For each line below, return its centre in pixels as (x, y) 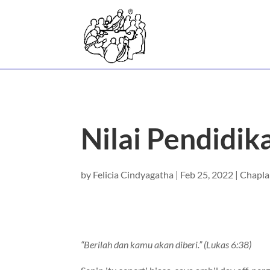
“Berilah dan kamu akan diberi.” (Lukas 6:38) (166, 245)
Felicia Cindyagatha (133, 174)
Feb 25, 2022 (207, 174)
